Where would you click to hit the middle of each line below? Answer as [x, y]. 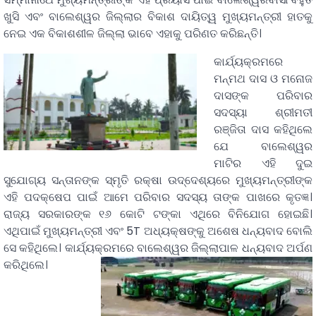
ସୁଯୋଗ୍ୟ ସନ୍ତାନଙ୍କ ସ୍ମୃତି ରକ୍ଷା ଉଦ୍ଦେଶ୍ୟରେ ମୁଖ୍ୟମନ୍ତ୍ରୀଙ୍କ [158, 181]
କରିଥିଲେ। [26, 265]
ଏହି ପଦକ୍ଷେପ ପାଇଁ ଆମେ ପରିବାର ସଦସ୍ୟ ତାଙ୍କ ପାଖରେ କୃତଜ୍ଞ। [158, 197]
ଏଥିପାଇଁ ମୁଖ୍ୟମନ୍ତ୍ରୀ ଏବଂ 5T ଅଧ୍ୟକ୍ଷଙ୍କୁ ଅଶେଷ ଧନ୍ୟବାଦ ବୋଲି [158, 231]
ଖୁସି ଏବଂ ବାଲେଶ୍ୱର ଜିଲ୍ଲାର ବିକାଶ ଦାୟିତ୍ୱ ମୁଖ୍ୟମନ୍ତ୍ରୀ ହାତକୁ [158, 17]
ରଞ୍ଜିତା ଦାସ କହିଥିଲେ [263, 130]
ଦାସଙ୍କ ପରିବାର [263, 96]
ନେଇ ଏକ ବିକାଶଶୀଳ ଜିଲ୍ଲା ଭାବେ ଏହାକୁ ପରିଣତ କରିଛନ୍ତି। [133, 34]
